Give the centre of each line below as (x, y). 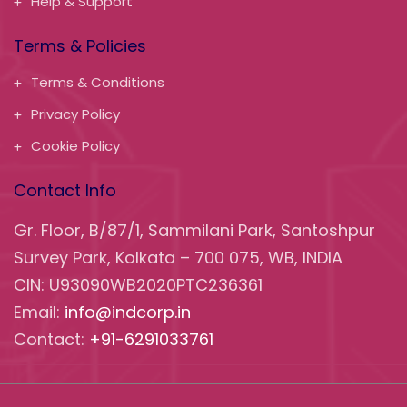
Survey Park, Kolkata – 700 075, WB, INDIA (178, 257)
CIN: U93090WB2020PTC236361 (138, 284)
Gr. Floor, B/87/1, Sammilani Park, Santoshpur (194, 230)
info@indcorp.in (128, 312)
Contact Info (65, 190)
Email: (39, 312)
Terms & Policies (80, 45)
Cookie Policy (75, 145)
